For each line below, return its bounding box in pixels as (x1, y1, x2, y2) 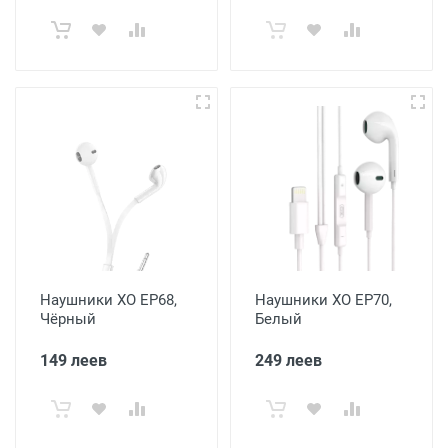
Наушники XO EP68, (40, 291, 177, 309)
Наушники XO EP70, (255, 291, 392, 309)
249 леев (255, 351, 322, 370)
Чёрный (40, 310, 96, 328)
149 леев (40, 351, 107, 370)
